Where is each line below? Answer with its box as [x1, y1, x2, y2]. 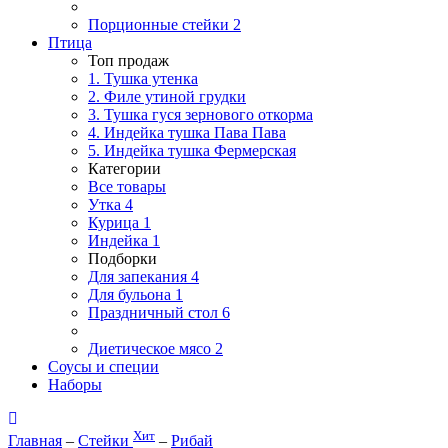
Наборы [48, 375, 102, 393]
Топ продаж [88, 51, 169, 69]
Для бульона [88, 285, 175, 303]
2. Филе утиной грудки [88, 87, 246, 105]
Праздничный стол [88, 303, 222, 321]
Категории [88, 159, 161, 177]
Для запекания [88, 267, 191, 285]
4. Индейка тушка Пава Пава [88, 123, 286, 141]
